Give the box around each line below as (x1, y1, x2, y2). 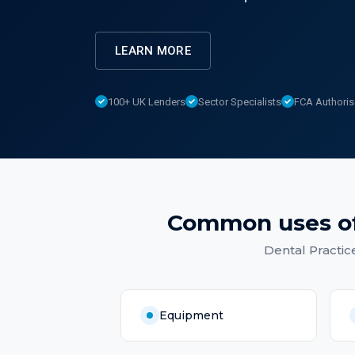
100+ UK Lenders (108, 95, 185, 108)
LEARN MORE (115, 44, 191, 58)
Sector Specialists (198, 95, 281, 108)
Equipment (159, 308, 223, 323)
